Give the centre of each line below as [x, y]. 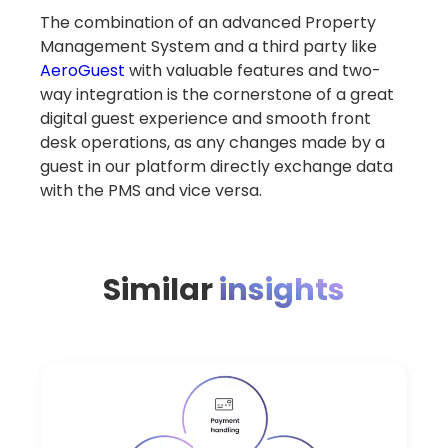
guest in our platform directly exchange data [216, 166]
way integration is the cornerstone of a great [216, 94]
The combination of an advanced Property [207, 22]
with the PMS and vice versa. [150, 190]
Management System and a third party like [208, 46]
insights [282, 289]
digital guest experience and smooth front [205, 118]
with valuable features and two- [252, 70]
